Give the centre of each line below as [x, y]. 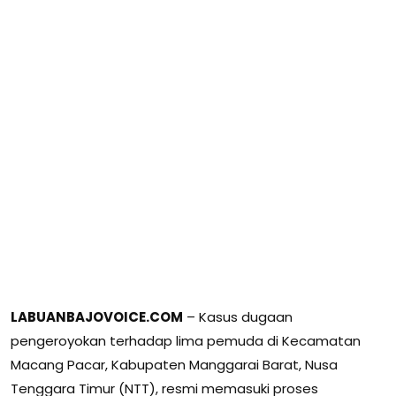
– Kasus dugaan [238, 316]
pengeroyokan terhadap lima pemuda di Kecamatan [186, 340]
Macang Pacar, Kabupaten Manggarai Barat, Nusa [174, 364]
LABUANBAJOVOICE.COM [97, 316]
